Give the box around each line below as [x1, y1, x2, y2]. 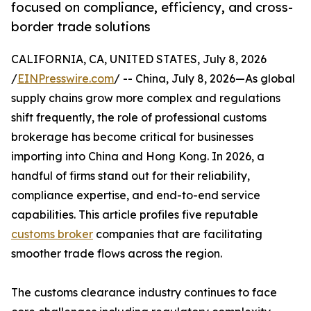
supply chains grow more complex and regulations [11, 91, 280, 106]
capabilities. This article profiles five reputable [11, 208, 258, 222]
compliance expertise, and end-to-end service [11, 188, 260, 203]
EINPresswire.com [17, 72, 114, 86]
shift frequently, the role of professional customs [11, 110, 267, 125]
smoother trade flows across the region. [11, 246, 222, 261]
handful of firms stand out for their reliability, [11, 169, 250, 183]
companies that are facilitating [93, 227, 262, 242]
